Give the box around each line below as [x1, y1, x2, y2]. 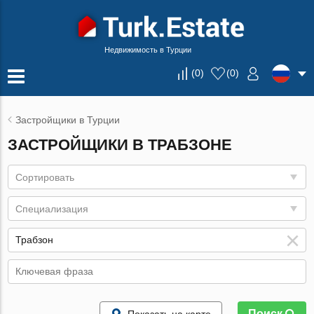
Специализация [15, 203, 89, 214]
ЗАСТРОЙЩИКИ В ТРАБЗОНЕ [8, 136, 233, 153]
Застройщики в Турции [15, 114, 121, 125]
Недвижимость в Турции [104, 46, 191, 54]
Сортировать [15, 172, 75, 183]
